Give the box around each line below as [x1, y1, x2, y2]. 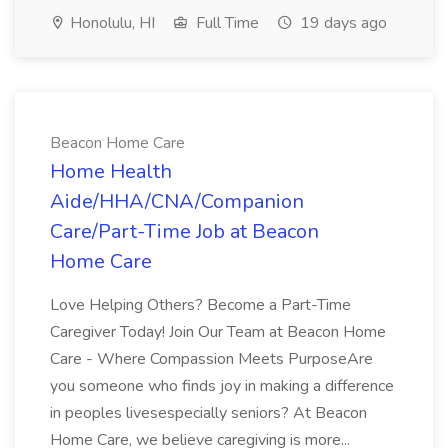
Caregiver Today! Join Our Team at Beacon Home [50, 321, 386, 343]
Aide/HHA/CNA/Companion [50, 188, 304, 215]
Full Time [192, 12, 259, 34]
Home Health [50, 158, 172, 185]
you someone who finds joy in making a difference [50, 375, 394, 397]
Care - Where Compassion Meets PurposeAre [50, 348, 373, 370]
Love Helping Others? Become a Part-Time [50, 294, 351, 316]
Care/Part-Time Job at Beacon [50, 218, 319, 245]
